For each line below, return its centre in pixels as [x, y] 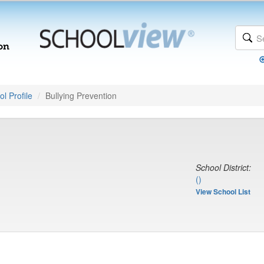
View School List [223, 192]
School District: [223, 167]
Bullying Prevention [81, 95]
